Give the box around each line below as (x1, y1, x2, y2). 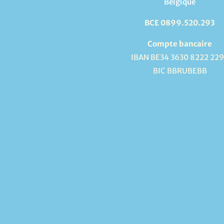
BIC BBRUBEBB (152, 66, 207, 76)
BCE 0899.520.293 (144, 18, 215, 28)
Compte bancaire (147, 39, 212, 49)
